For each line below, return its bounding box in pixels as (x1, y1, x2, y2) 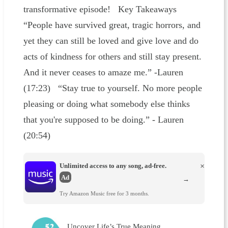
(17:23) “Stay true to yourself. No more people (23, 83, 202, 94)
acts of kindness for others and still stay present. (23, 51, 202, 62)
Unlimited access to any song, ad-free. (59, 161, 166, 169)
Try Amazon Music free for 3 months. (59, 190, 149, 197)
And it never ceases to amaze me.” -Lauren (23, 67, 183, 78)
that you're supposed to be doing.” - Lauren (23, 115, 184, 125)
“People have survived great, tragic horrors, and (23, 20, 201, 31)
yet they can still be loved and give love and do (23, 36, 198, 46)
